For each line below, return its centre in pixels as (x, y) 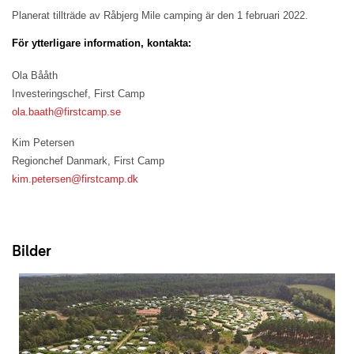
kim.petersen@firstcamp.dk (75, 179)
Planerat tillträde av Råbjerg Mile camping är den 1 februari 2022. (160, 16)
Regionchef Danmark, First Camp (88, 161)
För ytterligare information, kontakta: (102, 43)
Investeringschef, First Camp (78, 94)
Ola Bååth (35, 76)
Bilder (32, 252)
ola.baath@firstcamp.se (66, 112)
